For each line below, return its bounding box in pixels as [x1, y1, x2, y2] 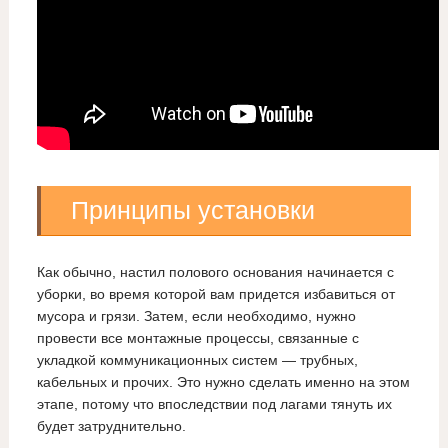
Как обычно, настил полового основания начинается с [36, 264, 394, 281]
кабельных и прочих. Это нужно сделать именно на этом [36, 374, 410, 391]
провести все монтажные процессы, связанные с [36, 330, 359, 347]
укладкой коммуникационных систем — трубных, [36, 352, 358, 369]
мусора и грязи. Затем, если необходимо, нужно [36, 308, 356, 325]
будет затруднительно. [36, 418, 186, 435]
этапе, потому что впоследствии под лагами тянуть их [36, 396, 392, 413]
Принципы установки [70, 196, 315, 225]
